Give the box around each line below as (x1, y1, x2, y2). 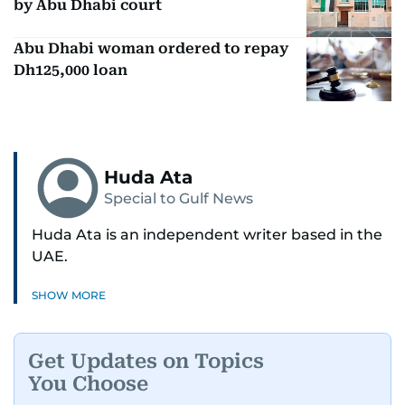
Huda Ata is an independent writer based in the (32, 226, 382, 244)
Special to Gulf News (104, 190, 253, 208)
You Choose (28, 372, 148, 395)
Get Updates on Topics (28, 349, 264, 372)
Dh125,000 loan (14, 61, 127, 79)
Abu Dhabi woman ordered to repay (14, 39, 288, 57)
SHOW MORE (32, 288, 106, 303)
